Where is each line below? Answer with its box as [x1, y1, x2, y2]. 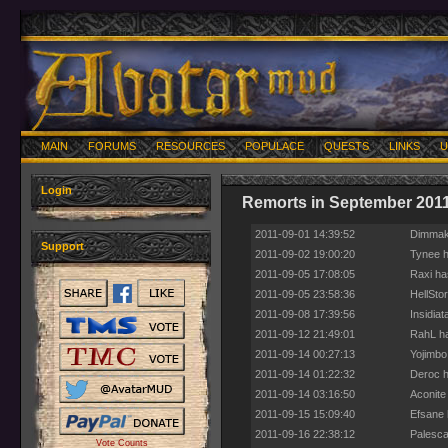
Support [41, 240, 84, 252]
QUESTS [324, 140, 369, 152]
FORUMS [88, 140, 136, 152]
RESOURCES [156, 140, 225, 152]
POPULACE [245, 140, 304, 152]
